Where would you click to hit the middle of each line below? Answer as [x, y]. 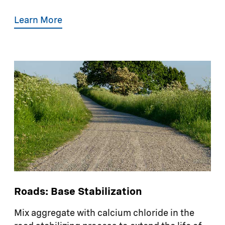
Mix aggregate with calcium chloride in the [104, 214]
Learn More [38, 20]
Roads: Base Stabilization [78, 193]
